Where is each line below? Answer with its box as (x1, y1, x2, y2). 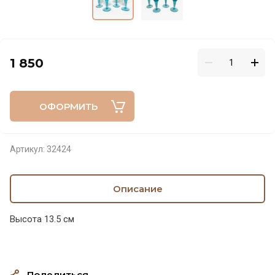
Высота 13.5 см (10, 214, 77, 225)
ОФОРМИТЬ (39, 100, 98, 112)
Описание (112, 183, 163, 195)
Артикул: (10, 144, 45, 154)
